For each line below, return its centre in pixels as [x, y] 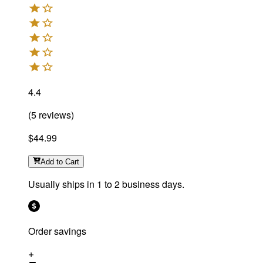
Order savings [57, 231]
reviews [54, 115]
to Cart [68, 162]
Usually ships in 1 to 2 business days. [106, 184]
